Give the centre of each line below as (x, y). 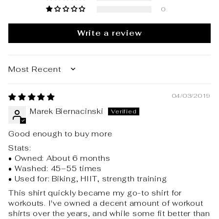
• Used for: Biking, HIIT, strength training (88, 179)
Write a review (109, 33)
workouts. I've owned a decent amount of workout (106, 203)
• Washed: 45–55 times (55, 169)
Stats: (20, 148)
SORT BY (27, 73)
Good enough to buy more (60, 134)
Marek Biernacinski (67, 111)
